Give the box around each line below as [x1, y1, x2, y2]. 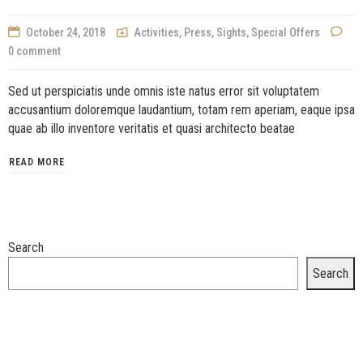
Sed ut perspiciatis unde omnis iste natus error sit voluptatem [8, 83, 319, 99]
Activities [134, 25, 179, 39]
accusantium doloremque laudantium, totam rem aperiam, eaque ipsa [8, 101, 355, 117]
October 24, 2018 [26, 25, 105, 39]
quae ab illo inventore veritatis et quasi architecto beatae [8, 120, 295, 136]
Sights [216, 25, 246, 39]
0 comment [8, 44, 61, 58]
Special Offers [251, 25, 320, 39]
